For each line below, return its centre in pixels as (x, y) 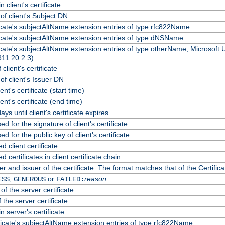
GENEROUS (29, 179)
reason (95, 179)
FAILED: (70, 179)
